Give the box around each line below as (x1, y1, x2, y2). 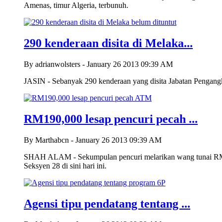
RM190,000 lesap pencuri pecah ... (24, 112, 198, 125)
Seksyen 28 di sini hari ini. (24, 161, 107, 170)
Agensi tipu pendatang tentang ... (24, 197, 190, 210)
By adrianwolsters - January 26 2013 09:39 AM (24, 59, 173, 68)
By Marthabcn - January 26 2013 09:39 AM (24, 135, 162, 144)
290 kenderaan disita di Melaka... (24, 36, 193, 50)
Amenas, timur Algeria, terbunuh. (24, 1, 128, 10)
